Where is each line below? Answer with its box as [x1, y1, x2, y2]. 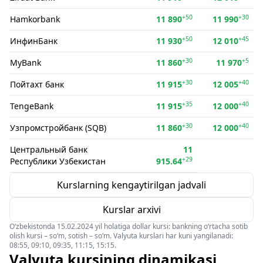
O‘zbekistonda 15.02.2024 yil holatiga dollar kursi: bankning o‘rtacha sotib [9, 221, 248, 231]
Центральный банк [10, 144, 87, 155]
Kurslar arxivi [102, 203, 161, 216]
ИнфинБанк [10, 35, 58, 46]
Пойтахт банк [10, 79, 64, 90]
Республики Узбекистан [10, 156, 106, 167]
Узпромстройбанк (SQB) [10, 122, 106, 133]
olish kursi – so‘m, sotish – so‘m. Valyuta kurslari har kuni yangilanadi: [9, 231, 233, 241]
